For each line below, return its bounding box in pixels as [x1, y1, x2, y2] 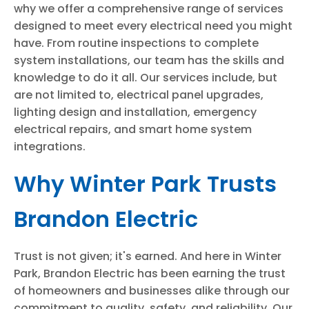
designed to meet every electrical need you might [14, 18, 292, 34]
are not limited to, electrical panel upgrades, [14, 87, 263, 103]
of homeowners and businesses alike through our [14, 283, 290, 299]
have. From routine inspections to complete [14, 35, 259, 51]
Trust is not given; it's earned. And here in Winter [14, 248, 281, 264]
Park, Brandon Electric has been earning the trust [14, 266, 286, 281]
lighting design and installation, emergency [14, 104, 257, 120]
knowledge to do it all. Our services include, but [14, 70, 277, 86]
